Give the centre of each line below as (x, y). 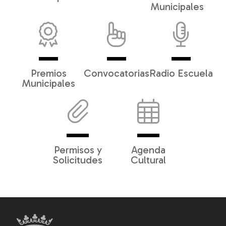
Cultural (148, 160)
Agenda (148, 150)
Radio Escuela (181, 73)
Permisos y (78, 150)
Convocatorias (117, 73)
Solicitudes (78, 160)
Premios (48, 73)
